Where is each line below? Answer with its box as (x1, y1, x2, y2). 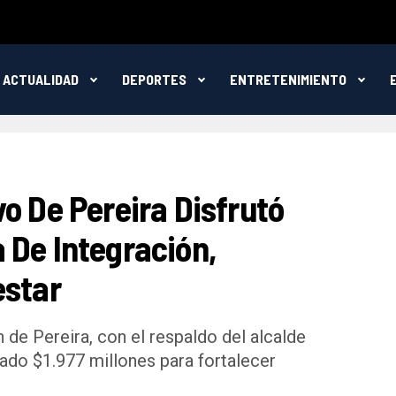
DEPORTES (121, 71, 187, 88)
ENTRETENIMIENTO (229, 71, 346, 88)
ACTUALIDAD (2, 71, 79, 88)
